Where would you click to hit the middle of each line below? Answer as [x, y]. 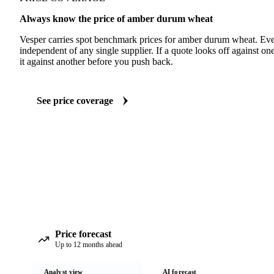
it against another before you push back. [96, 61]
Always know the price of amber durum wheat [116, 19]
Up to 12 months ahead [89, 245]
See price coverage [75, 101]
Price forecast [83, 234]
